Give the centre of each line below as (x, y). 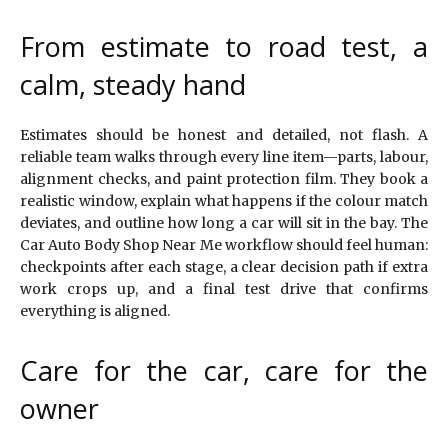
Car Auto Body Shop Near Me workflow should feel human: (224, 244)
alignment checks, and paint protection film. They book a (224, 178)
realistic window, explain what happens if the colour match (224, 200)
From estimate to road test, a (224, 46)
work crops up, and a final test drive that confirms (224, 288)
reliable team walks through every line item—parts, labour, (224, 156)
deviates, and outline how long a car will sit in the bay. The (224, 222)
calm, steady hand (133, 84)
